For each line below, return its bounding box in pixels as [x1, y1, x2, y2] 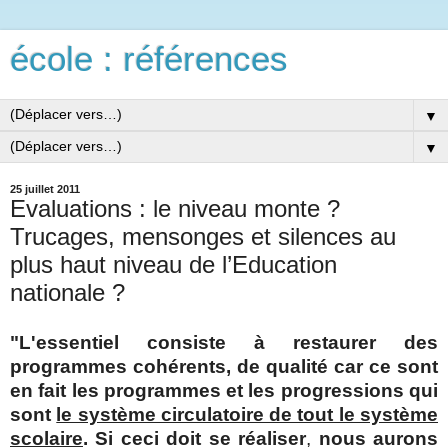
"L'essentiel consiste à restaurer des [10, 331, 438, 353]
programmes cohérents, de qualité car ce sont [10, 355, 438, 377]
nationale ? [10, 279, 125, 306]
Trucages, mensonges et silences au [10, 223, 396, 250]
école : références [10, 40, 288, 78]
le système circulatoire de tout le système [56, 403, 439, 425]
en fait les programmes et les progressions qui [10, 379, 438, 401]
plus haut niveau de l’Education [10, 251, 337, 278]
